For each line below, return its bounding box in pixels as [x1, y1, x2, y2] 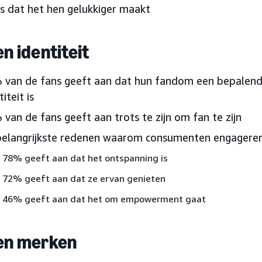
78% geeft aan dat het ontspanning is [2, 152, 168, 164]
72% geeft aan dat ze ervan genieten [2, 173, 166, 184]
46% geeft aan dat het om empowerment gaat [2, 193, 206, 205]
